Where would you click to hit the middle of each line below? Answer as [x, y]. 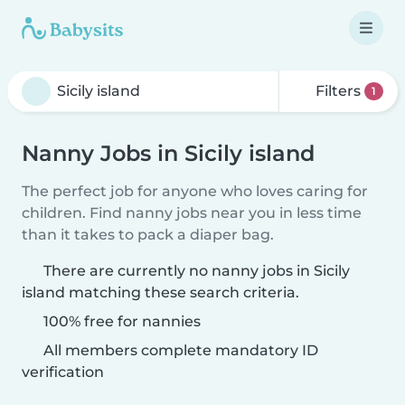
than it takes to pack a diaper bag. [148, 235]
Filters [339, 91]
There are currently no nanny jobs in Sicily [197, 271]
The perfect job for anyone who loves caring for [195, 191]
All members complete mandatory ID [179, 350]
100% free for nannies [120, 321]
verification [63, 372]
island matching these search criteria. [160, 292]
